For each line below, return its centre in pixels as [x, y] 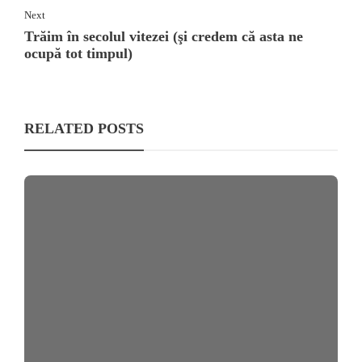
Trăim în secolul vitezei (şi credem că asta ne [164, 36]
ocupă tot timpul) [78, 53]
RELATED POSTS [84, 128]
